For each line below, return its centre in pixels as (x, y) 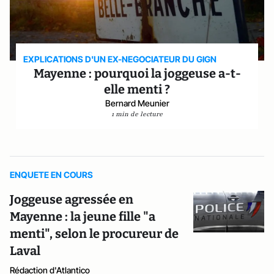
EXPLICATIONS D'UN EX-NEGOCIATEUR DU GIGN (120, 59)
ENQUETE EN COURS (51, 175)
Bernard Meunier (137, 103)
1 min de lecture (137, 114)
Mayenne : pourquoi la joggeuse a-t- (137, 73)
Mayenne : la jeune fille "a (83, 217)
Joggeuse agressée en (72, 199)
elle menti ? (137, 89)
